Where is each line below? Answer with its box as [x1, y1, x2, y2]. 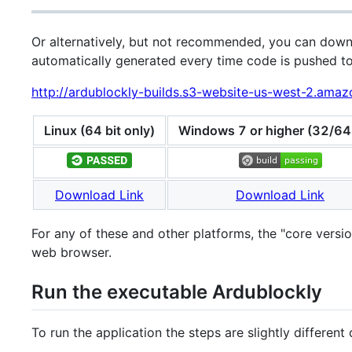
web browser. [31, 244, 112, 261]
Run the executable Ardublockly [31, 280, 322, 304]
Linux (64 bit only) [44, 123, 155, 139]
